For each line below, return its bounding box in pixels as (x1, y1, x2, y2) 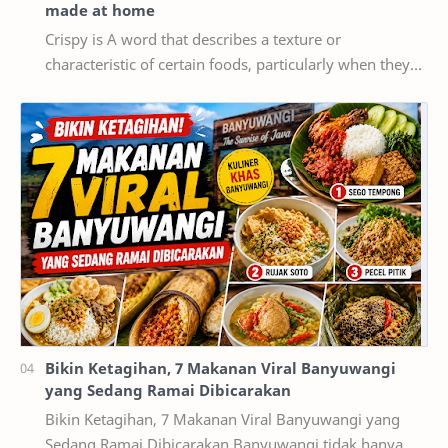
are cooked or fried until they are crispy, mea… (45, 78, 366, 99)
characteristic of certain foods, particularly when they (45, 53, 410, 74)
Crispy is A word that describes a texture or (45, 28, 107, 49)
